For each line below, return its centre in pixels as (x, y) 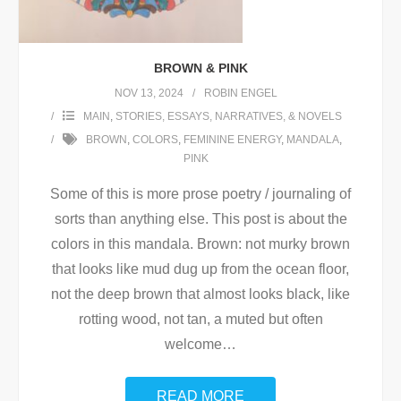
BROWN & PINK (200, 68)
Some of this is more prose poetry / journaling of (200, 194)
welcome (193, 345)
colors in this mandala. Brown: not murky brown (200, 244)
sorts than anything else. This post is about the (200, 219)
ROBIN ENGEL (241, 94)
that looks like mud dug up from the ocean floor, (200, 269)
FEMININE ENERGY (232, 140)
